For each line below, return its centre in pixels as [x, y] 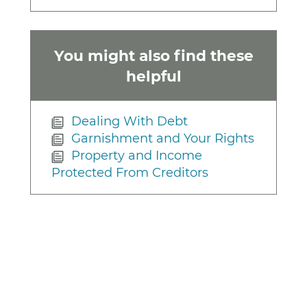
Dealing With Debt [130, 122]
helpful [153, 76]
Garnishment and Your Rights [163, 139]
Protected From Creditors [130, 173]
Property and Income [137, 156]
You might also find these [153, 55]
